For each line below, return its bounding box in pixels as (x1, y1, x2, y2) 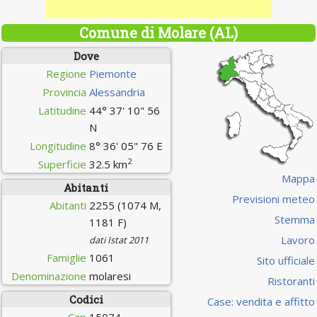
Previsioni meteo (231, 191, 315, 206)
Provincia (42, 85, 86, 99)
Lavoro (280, 232, 315, 247)
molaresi (88, 269, 131, 283)
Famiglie (46, 250, 86, 265)
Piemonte (88, 67, 137, 81)
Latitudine (38, 103, 86, 117)
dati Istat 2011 (88, 234, 149, 246)
